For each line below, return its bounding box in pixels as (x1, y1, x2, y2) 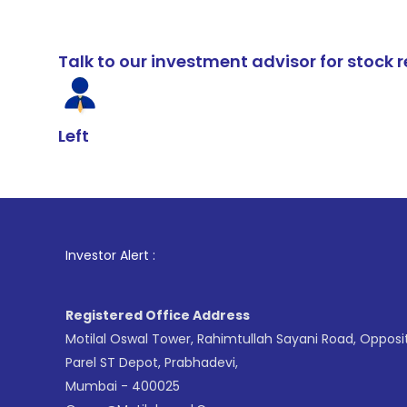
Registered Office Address (65, 306, 250, 324)
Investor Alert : (65, 246, 155, 264)
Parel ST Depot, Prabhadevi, (65, 353, 238, 372)
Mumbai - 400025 (65, 377, 180, 395)
